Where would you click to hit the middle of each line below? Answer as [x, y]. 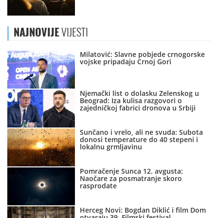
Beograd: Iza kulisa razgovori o [131, 101]
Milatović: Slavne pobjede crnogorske [143, 54]
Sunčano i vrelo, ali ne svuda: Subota [142, 132]
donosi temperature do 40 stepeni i [139, 140]
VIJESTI [74, 32]
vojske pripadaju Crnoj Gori [126, 62]
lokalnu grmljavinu [111, 147]
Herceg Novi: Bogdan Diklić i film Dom [143, 210]
